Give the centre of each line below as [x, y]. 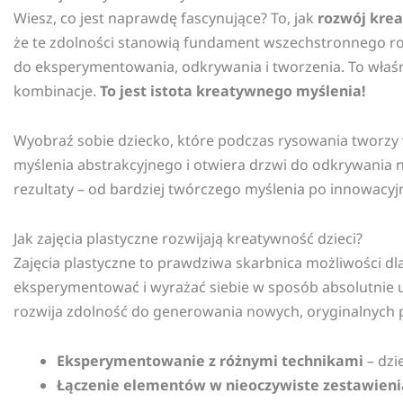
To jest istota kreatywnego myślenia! [233, 91]
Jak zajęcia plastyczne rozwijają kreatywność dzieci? [188, 239]
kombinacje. [57, 91]
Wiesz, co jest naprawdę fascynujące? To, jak [166, 18]
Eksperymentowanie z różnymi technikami [210, 361]
